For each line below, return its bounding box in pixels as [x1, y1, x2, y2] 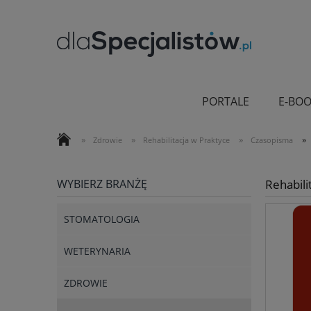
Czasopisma [250, 135, 293, 145]
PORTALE [202, 93, 250, 109]
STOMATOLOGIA [64, 212, 140, 226]
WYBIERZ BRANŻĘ [57, 176, 147, 192]
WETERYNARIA [64, 244, 131, 258]
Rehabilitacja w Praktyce [142, 135, 230, 145]
